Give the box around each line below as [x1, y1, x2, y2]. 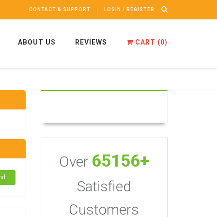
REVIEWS [75, 38, 107, 46]
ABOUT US [18, 38, 56, 46]
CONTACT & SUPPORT [29, 7, 91, 12]
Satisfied [77, 178, 131, 195]
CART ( [133, 38, 160, 46]
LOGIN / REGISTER [104, 7, 155, 12]
